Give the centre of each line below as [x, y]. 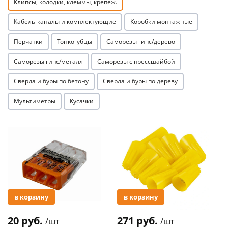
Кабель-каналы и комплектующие [65, 22]
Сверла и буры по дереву [140, 81]
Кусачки [82, 101]
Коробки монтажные [161, 22]
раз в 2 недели [161, 77]
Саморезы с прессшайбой [136, 62]
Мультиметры [35, 101]
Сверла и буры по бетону [51, 81]
